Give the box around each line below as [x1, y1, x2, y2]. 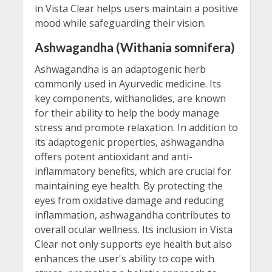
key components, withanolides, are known [34, 92, 226, 106]
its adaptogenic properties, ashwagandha [34, 135, 224, 149]
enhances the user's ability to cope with [34, 252, 214, 266]
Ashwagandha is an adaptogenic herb [34, 63, 206, 76]
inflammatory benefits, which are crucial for [34, 165, 231, 178]
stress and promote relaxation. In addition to [34, 121, 238, 135]
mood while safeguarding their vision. [34, 16, 206, 30]
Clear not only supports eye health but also [34, 237, 232, 251]
